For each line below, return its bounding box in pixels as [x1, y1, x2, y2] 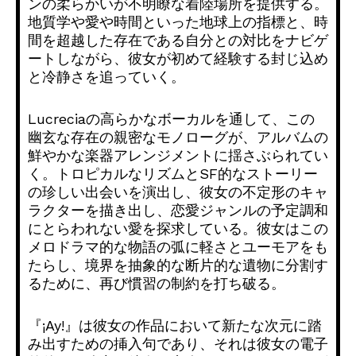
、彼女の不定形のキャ [185, 184, 328, 201]
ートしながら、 [28, 50, 128, 68]
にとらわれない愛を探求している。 [28, 220, 257, 238]
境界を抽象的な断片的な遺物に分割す [85, 257, 328, 274]
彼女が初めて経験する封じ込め [128, 50, 328, 68]
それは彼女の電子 [214, 335, 328, 353]
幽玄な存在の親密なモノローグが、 [28, 129, 257, 146]
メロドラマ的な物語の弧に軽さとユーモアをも [28, 238, 328, 256]
